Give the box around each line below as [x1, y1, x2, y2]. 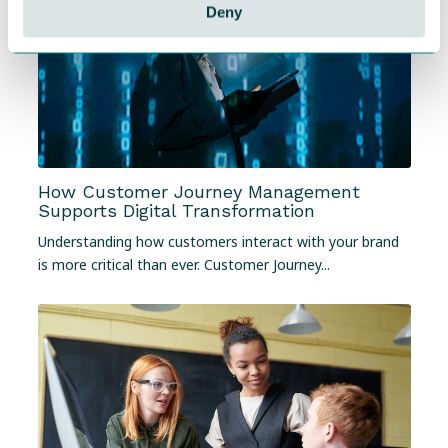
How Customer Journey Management [37, 180, 360, 202]
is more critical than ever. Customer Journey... [37, 255, 330, 275]
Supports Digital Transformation [37, 199, 315, 221]
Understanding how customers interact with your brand [37, 232, 399, 252]
